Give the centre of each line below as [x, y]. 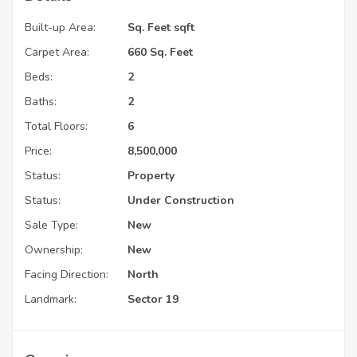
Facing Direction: [67, 275]
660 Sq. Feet [160, 53]
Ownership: [54, 250]
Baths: [41, 102]
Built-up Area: [60, 28]
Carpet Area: [57, 53]
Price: [38, 151]
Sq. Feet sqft [161, 28]
